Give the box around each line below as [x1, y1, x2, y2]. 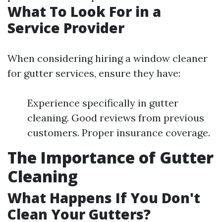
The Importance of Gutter [7, 147, 214, 168]
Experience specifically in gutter [27, 97, 178, 109]
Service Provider [7, 18, 124, 37]
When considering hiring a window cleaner [7, 52, 208, 64]
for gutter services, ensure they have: [7, 67, 180, 79]
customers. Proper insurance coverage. [27, 126, 210, 139]
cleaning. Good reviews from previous [27, 111, 204, 124]
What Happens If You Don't [7, 188, 200, 207]
